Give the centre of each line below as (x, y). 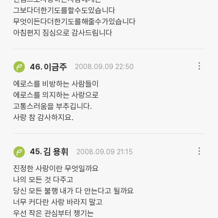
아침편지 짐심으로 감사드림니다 (63, 33)
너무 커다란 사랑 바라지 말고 (58, 202)
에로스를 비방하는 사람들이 (56, 84)
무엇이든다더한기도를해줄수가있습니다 (74, 21)
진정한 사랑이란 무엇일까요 (56, 169)
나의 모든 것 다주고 (43, 180)
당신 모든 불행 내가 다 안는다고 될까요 (73, 191)
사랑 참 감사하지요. (43, 118)
